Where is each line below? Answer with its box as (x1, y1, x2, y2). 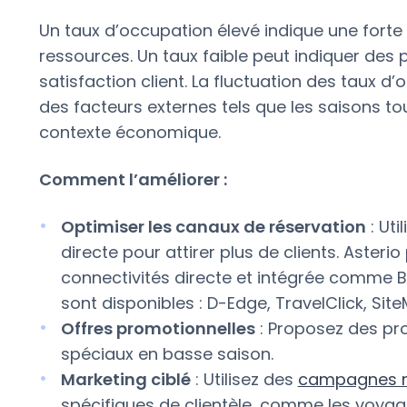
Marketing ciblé (60, 367, 191, 391)
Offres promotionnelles (60, 316, 255, 340)
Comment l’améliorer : (38, 167, 227, 191)
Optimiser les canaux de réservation (60, 214, 366, 238)
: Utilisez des (190, 367, 298, 391)
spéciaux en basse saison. (60, 342, 273, 365)
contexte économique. (38, 120, 221, 144)
